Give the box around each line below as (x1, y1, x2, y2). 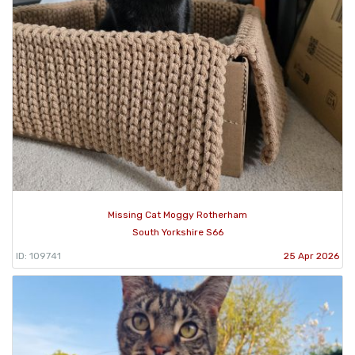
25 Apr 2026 (284, 250, 339, 262)
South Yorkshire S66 (132, 227, 223, 239)
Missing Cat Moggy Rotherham (108, 209, 247, 221)
